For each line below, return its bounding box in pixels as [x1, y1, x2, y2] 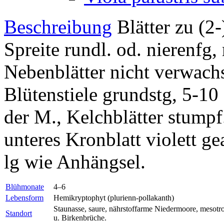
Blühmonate [5, 182, 44, 191]
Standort [5, 209, 32, 218]
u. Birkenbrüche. [53, 213, 106, 222]
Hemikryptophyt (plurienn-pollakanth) [53, 193, 174, 202]
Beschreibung [4, 16, 112, 38]
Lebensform [5, 193, 43, 202]
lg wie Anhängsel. [4, 151, 145, 173]
